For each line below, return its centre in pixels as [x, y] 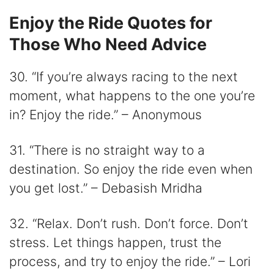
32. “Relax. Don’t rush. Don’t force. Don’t [129, 224]
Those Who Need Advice [108, 44]
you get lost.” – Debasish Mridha [106, 188]
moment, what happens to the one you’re [132, 95]
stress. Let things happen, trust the [115, 243]
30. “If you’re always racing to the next [124, 76]
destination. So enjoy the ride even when [131, 169]
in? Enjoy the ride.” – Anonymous [106, 114]
